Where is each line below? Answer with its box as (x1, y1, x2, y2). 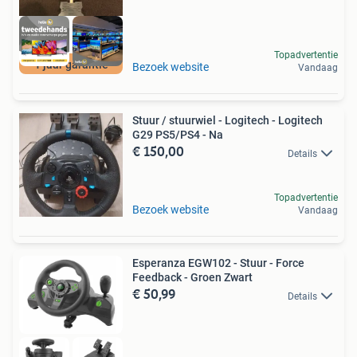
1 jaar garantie (33, 58, 108, 72)
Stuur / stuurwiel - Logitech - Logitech (132, 114, 323, 127)
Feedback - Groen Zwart (132, 271, 253, 284)
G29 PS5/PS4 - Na (132, 128, 223, 142)
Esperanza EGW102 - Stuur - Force (132, 257, 304, 270)
